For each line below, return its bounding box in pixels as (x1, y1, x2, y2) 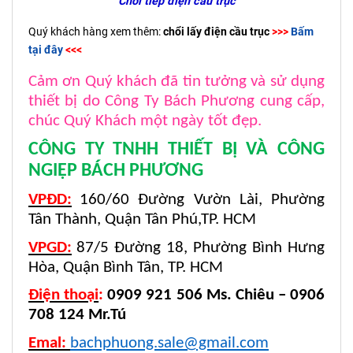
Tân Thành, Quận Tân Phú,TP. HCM (28, 211, 256, 229)
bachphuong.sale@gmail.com (70, 335, 269, 351)
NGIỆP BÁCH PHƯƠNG (28, 162, 203, 181)
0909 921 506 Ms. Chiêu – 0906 (107, 287, 325, 304)
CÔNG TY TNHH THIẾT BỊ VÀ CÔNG (28, 140, 325, 160)
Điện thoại (28, 287, 99, 304)
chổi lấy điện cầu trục (163, 24, 272, 39)
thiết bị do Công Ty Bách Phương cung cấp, (28, 92, 325, 110)
